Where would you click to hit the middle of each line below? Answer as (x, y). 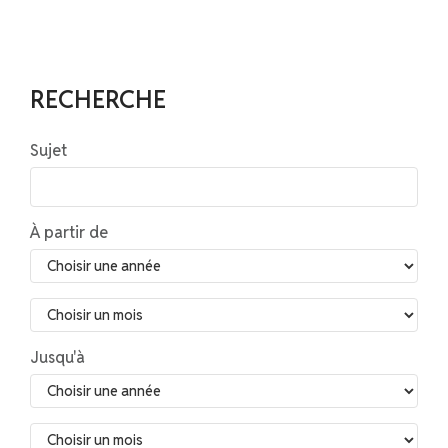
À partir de (69, 232)
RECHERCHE (98, 99)
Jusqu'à (57, 357)
